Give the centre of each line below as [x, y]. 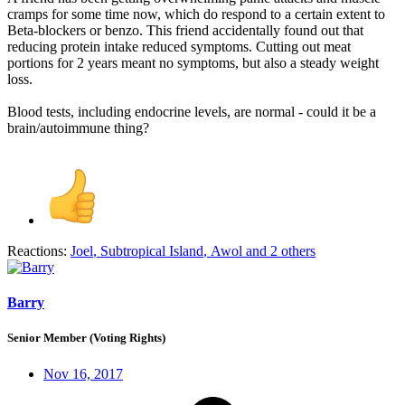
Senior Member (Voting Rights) [86, 338]
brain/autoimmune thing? [78, 127]
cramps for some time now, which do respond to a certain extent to [196, 14]
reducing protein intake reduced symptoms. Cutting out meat [179, 46]
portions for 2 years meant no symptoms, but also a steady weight [193, 62]
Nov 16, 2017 [83, 373]
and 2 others [279, 250]
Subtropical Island [152, 250]
